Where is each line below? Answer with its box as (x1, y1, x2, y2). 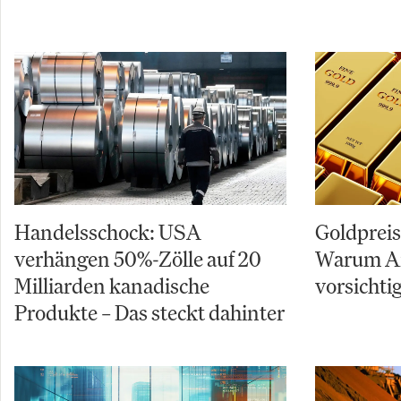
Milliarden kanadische (14, 272, 209, 300)
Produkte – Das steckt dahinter (14, 299, 285, 327)
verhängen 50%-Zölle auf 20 (14, 245, 261, 273)
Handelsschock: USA (14, 218, 201, 246)
